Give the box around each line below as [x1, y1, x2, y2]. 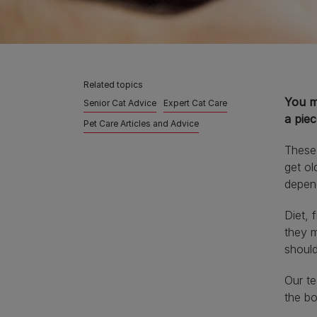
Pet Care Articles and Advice [83, 117, 199, 129]
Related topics [83, 79, 143, 90]
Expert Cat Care [163, 97, 227, 108]
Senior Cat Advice [83, 97, 156, 108]
